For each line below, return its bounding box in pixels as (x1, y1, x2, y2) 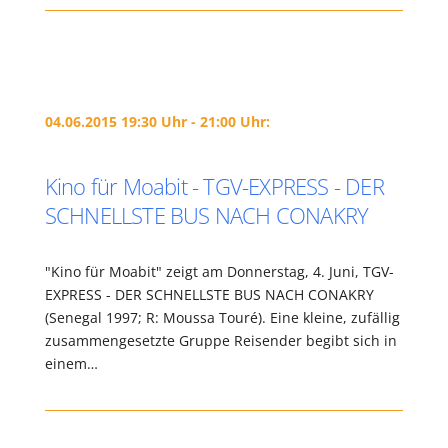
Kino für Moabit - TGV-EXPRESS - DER (44, 171, 384, 201)
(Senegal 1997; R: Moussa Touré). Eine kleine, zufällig (44, 308, 400, 327)
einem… (44, 354, 98, 373)
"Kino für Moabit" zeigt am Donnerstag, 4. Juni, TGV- (44, 262, 394, 281)
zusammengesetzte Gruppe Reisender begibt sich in (44, 331, 397, 350)
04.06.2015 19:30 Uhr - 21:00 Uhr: (44, 112, 270, 131)
